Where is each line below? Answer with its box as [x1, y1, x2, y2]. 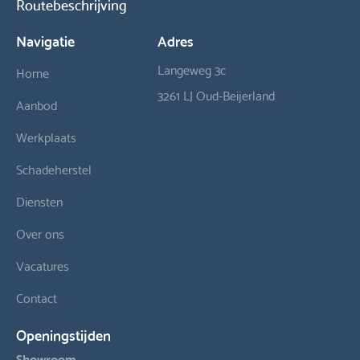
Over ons [16, 222, 65, 244]
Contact [16, 286, 58, 309]
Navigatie [16, 27, 76, 53]
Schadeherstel [16, 157, 92, 180]
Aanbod [16, 93, 58, 116]
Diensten [16, 190, 63, 212]
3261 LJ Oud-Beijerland [157, 84, 276, 106]
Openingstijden [16, 321, 112, 347]
